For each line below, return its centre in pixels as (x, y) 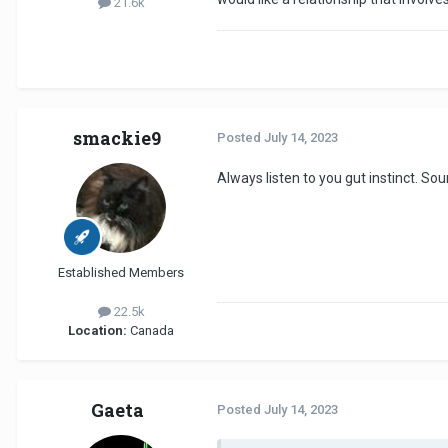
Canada (150, 331)
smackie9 (117, 138)
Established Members (121, 273)
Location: (97, 331)
